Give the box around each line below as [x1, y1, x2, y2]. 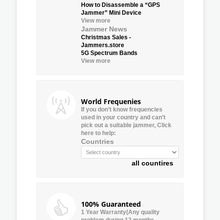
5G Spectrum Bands [81, 49, 137, 56]
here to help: [81, 129, 116, 137]
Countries [81, 137, 114, 145]
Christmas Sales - [81, 33, 131, 41]
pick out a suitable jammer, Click [81, 121, 171, 129]
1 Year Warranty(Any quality [81, 208, 160, 216]
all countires [132, 159, 173, 167]
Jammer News [81, 25, 127, 33]
